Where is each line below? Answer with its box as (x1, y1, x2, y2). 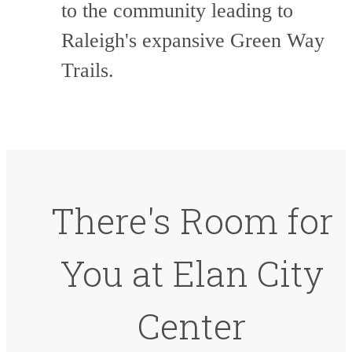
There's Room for (50, 197, 333, 244)
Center (137, 302, 246, 350)
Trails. (61, 58, 114, 82)
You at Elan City (60, 250, 324, 297)
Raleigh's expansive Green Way (61, 28, 324, 52)
